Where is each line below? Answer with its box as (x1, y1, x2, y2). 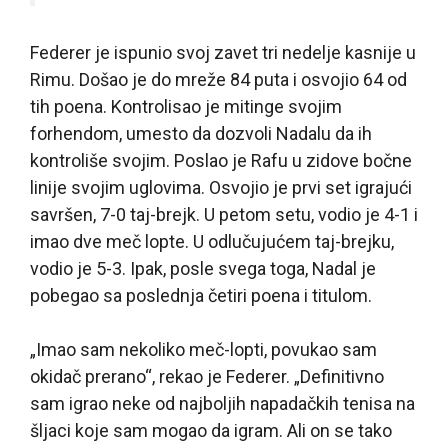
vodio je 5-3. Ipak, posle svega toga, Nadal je (30, 257, 376, 279)
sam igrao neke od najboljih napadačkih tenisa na (30, 392, 415, 414)
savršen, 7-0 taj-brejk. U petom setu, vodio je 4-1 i (30, 203, 418, 225)
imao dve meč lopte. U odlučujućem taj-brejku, (30, 230, 394, 252)
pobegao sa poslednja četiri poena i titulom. (30, 284, 372, 306)
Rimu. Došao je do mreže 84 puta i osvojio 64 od (30, 68, 407, 90)
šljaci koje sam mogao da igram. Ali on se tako (30, 419, 392, 441)
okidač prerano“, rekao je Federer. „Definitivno (30, 365, 384, 387)
